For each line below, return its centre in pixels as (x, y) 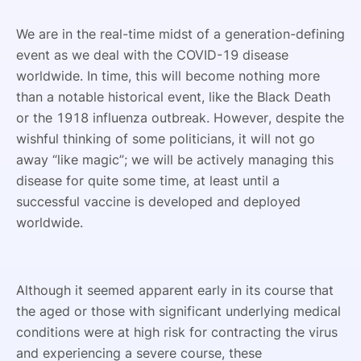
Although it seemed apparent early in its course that (175, 290)
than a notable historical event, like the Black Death (173, 97)
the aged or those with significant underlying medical (178, 311)
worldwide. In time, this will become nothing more (168, 76)
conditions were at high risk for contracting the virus (177, 332)
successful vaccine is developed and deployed (158, 201)
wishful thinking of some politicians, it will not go (166, 139)
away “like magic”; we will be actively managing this (175, 160)
